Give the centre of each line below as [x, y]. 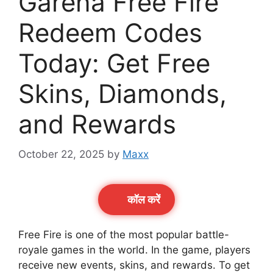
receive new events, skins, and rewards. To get [134, 265]
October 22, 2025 [61, 154]
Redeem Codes [110, 33]
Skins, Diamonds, [122, 94]
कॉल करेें [144, 199]
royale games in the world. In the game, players [134, 250]
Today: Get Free [114, 63]
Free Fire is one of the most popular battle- [124, 234]
